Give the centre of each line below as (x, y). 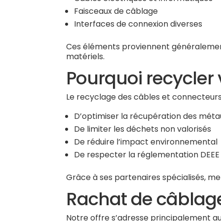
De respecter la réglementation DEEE (147, 155)
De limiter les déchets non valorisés (143, 129)
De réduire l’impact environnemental (146, 142)
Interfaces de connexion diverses (138, 24)
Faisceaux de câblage (116, 11)
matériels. (86, 56)
